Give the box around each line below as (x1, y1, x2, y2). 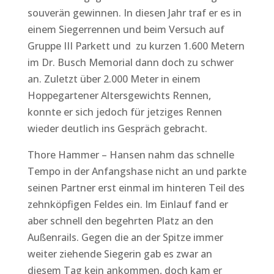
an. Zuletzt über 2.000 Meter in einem (27, 72, 201, 86)
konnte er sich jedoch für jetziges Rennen (27, 105, 222, 119)
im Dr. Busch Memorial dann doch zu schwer (27, 55, 234, 69)
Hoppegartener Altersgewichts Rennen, (27, 88, 211, 102)
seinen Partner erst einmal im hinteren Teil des (27, 180, 245, 194)
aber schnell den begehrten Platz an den (27, 213, 213, 228)
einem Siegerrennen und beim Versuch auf (27, 22, 224, 36)
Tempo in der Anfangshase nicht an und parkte (27, 164, 246, 178)
